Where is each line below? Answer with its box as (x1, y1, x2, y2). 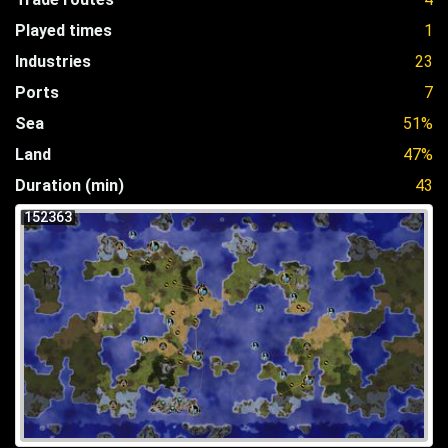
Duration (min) (15, 175, 124, 195)
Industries (15, 51, 91, 71)
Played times (15, 20, 112, 40)
